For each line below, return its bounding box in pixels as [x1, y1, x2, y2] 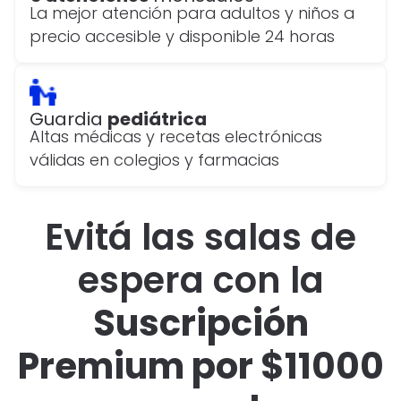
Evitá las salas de [45, 212, 356, 263]
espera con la [77, 255, 324, 306]
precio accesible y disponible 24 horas [30, 25, 335, 48]
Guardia [30, 107, 107, 132]
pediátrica [107, 107, 207, 132]
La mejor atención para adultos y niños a [30, 2, 354, 25]
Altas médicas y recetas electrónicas [30, 125, 322, 149]
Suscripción [92, 298, 309, 349]
